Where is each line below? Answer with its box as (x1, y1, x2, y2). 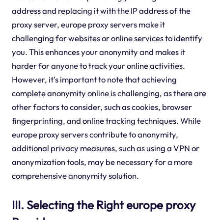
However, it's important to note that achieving (11, 74, 177, 85)
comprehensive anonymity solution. (11, 170, 139, 181)
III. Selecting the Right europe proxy (11, 197, 195, 213)
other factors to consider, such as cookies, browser (11, 102, 192, 112)
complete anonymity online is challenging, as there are (11, 88, 206, 99)
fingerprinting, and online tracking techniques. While (11, 115, 201, 126)
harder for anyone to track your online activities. (11, 60, 185, 71)
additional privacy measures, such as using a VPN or (11, 143, 199, 154)
